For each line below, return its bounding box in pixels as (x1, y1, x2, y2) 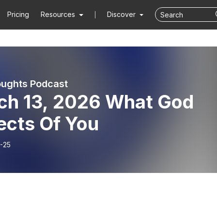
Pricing (7, 10, 30, 18)
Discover (107, 10, 138, 18)
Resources (41, 10, 76, 18)
